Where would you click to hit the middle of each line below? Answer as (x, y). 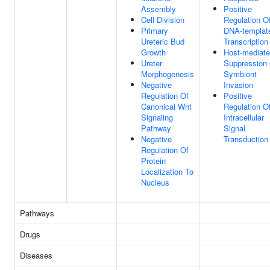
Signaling (157, 117)
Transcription (246, 41)
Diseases (36, 255)
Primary (155, 30)
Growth (153, 52)
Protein (153, 161)
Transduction (246, 139)
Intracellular (244, 117)
